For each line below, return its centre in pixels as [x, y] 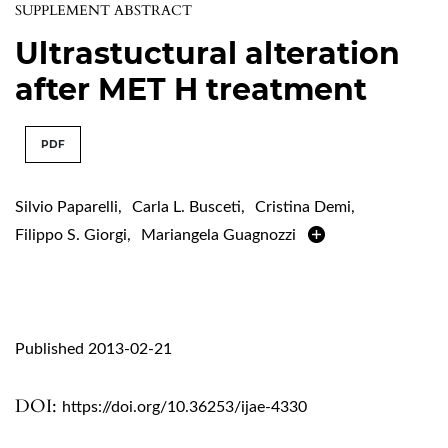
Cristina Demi [303, 206]
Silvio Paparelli [66, 206]
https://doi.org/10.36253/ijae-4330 [184, 406]
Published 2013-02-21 [93, 348]
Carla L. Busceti [186, 206]
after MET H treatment [191, 89]
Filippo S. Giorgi [71, 234]
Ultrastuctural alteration [207, 53]
